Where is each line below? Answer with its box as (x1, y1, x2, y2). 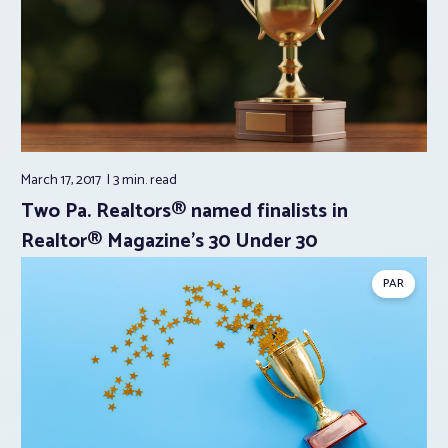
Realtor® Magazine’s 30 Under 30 (21, 224, 318, 258)
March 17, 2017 (21, 168, 104, 192)
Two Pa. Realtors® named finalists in (21, 194, 348, 228)
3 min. (113, 168, 150, 192)
